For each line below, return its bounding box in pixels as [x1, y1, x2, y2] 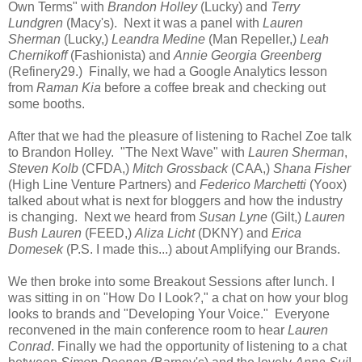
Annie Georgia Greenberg [174, 48, 322, 62]
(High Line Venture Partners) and [8, 177, 200, 192]
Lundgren [8, 15, 63, 30]
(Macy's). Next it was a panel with [63, 15, 263, 30]
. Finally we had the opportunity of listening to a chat [51, 339, 347, 353]
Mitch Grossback [133, 161, 228, 175]
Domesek [8, 242, 63, 256]
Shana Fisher [273, 161, 351, 175]
